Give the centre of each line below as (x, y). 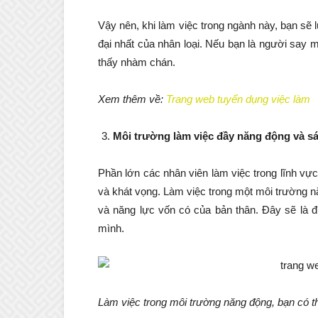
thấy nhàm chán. (137, 62)
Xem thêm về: (132, 99)
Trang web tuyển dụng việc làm (238, 99)
